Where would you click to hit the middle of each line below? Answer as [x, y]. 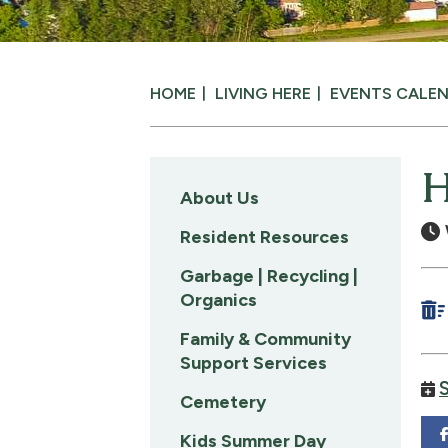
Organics [218, 300]
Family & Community [265, 339]
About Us [219, 198]
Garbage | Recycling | [269, 276]
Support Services [253, 363]
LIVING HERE [263, 93]
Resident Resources [264, 237]
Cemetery [223, 402]
